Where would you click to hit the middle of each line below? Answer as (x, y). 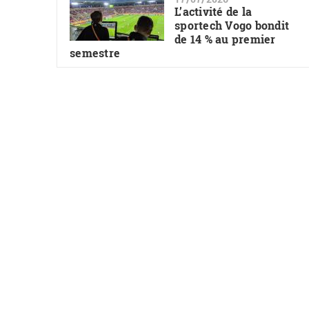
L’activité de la (213, 12)
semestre (95, 53)
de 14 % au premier (225, 39)
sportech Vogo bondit (232, 26)
